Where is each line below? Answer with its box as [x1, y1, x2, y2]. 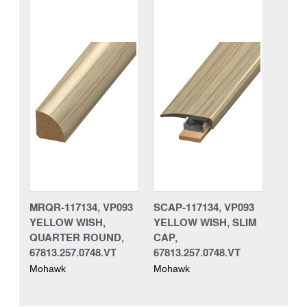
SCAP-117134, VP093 [153, 199, 254, 214]
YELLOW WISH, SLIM [153, 214, 256, 230]
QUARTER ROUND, [29, 229, 124, 245]
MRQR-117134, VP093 [29, 199, 133, 214]
